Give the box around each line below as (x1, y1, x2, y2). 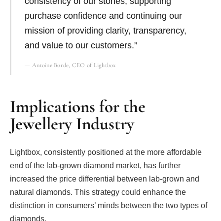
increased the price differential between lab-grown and (10, 175, 199, 184)
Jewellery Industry (10, 113, 134, 134)
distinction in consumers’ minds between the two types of (10, 201, 207, 210)
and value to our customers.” (24, 40, 137, 50)
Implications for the (10, 96, 146, 117)
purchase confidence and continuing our (24, 10, 182, 21)
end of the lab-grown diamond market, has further (10, 161, 181, 170)
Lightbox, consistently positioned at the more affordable (10, 148, 202, 157)
